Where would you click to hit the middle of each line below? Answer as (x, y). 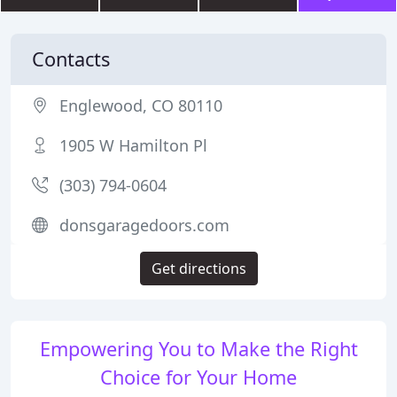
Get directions (198, 269)
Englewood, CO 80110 (141, 105)
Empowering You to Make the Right (198, 349)
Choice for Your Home (198, 377)
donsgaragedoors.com (144, 225)
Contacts (71, 59)
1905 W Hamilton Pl (133, 145)
